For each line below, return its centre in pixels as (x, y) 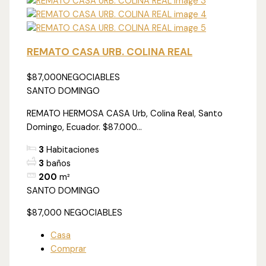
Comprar (69, 249)
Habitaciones (73, 150)
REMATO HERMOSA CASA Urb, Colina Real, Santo (125, 113)
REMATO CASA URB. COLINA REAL (110, 52)
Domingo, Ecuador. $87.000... (85, 127)
